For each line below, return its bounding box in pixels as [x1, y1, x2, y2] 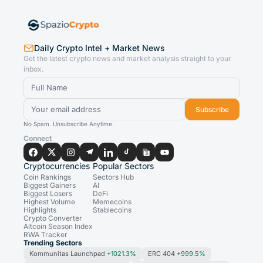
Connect [23, 134, 52, 143]
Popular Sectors [93, 161, 154, 171]
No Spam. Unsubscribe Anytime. [23, 120, 114, 128]
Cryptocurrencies [23, 161, 90, 171]
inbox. [23, 65, 43, 74]
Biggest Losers [23, 189, 72, 198]
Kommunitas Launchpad [29, 249, 107, 258]
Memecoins [93, 197, 131, 207]
